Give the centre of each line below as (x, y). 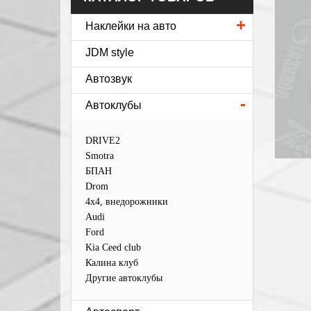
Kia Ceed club (113, 247)
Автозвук (109, 79)
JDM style (110, 52)
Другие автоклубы (124, 278)
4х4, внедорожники (127, 202)
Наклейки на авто (131, 26)
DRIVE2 (103, 141)
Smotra (100, 156)
